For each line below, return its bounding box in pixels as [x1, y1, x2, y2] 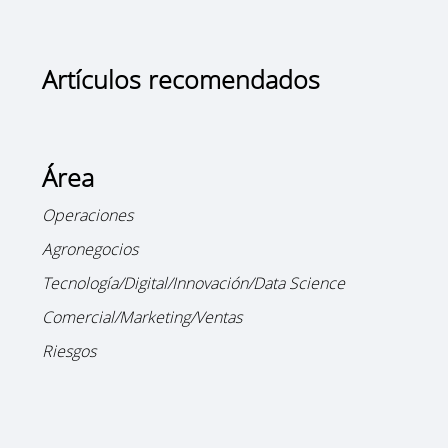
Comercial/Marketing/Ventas [42, 305, 243, 328]
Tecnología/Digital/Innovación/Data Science [42, 271, 346, 294]
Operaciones [42, 203, 134, 226]
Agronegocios [42, 237, 139, 260]
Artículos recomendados [42, 61, 321, 96]
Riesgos [42, 339, 97, 362]
